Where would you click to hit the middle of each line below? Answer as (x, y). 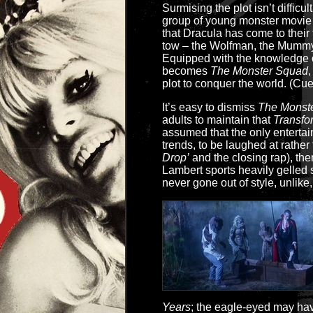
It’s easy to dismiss (210, 107)
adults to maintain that (218, 120)
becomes (186, 71)
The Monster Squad (259, 71)
